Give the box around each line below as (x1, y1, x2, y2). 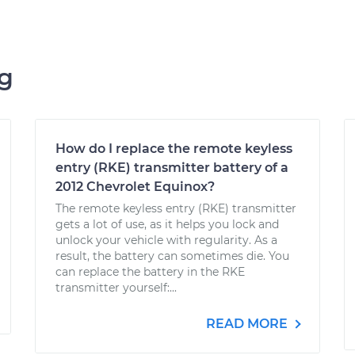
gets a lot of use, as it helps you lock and (55, 217, 279, 231)
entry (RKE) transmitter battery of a (55, 160, 288, 175)
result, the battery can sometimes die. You (55, 249, 289, 263)
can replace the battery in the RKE (55, 265, 245, 279)
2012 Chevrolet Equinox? (55, 179, 215, 194)
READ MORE (206, 316, 291, 331)
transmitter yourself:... (55, 281, 177, 295)
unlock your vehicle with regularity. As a (55, 233, 277, 247)
